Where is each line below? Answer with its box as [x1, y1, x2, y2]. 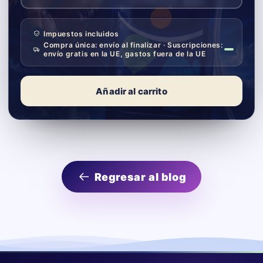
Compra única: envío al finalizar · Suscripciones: [43, 41, 223, 50]
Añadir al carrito [96, 85, 167, 97]
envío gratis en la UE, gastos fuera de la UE [43, 49, 206, 59]
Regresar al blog [94, 170, 187, 183]
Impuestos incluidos [43, 29, 119, 38]
